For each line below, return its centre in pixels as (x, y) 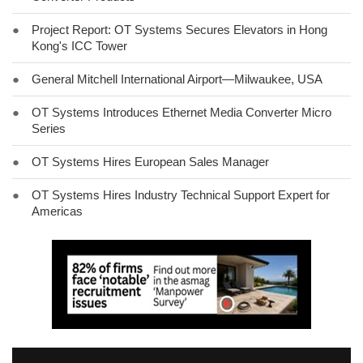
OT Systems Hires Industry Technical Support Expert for (181, 195)
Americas (57, 211)
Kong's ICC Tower (79, 46)
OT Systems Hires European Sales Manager (150, 162)
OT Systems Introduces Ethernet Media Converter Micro (181, 112)
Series (49, 128)
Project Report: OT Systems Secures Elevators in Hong (179, 30)
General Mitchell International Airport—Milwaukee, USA (177, 79)
